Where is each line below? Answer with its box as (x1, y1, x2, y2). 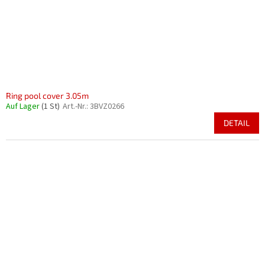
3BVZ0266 (90, 101, 124, 112)
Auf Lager (6, 101, 41, 112)
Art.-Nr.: (63, 101, 90, 112)
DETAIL (224, 118, 250, 128)
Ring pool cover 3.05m (6, 91, 89, 101)
